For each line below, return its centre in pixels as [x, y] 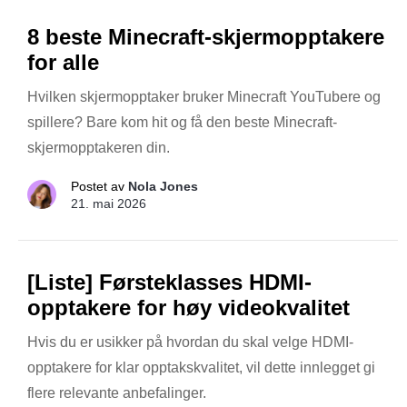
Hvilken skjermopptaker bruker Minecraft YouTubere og [204, 96]
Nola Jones [163, 186]
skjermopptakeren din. [99, 147]
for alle [63, 62]
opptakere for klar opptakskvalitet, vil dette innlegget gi [201, 367]
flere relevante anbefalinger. [117, 392]
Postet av [98, 186]
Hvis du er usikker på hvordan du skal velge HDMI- [190, 342]
